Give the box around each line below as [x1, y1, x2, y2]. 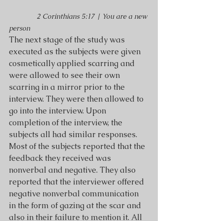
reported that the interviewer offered [9, 177, 146, 187]
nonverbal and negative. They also [9, 165, 138, 175]
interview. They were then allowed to [9, 94, 146, 104]
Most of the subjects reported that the [9, 141, 147, 151]
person [9, 24, 30, 33]
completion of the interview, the [9, 117, 124, 128]
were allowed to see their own [9, 70, 122, 80]
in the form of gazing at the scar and [9, 200, 143, 211]
